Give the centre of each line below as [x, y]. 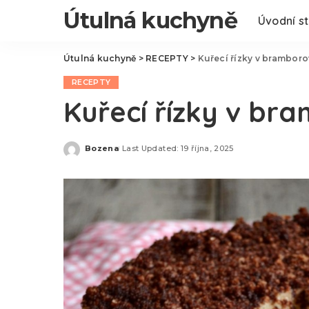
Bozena [102, 148]
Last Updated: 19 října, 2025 [178, 148]
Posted [101, 153]
